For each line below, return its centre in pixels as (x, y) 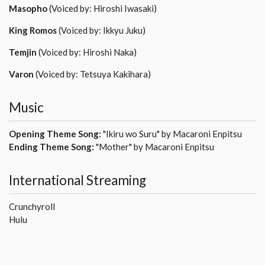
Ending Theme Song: (51, 146)
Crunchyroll (32, 206)
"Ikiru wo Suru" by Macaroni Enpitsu (172, 133)
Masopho (28, 9)
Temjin (23, 52)
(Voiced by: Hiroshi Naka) (87, 52)
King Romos (33, 30)
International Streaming (77, 180)
